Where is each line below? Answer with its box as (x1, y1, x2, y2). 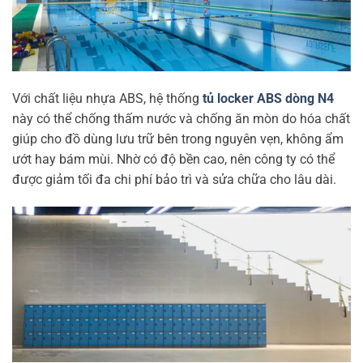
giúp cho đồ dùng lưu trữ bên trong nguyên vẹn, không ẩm (12, 131, 344, 147)
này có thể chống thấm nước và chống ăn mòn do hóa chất (12, 111, 350, 127)
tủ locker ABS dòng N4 (203, 91, 334, 107)
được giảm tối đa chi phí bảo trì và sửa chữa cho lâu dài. (12, 172, 336, 188)
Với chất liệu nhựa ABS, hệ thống (12, 91, 203, 107)
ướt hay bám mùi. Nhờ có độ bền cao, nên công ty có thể (12, 152, 335, 168)
